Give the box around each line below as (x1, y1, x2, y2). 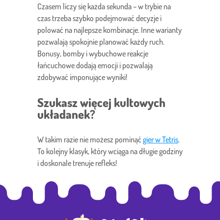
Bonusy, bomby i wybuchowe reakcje (37, 49, 148, 59)
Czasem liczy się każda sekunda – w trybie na (37, 1, 171, 12)
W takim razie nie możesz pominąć (37, 134, 143, 144)
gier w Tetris (143, 134, 178, 144)
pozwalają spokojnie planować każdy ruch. (37, 37, 165, 47)
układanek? (37, 106, 95, 122)
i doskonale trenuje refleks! (37, 158, 117, 168)
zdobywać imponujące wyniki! (37, 72, 127, 82)
